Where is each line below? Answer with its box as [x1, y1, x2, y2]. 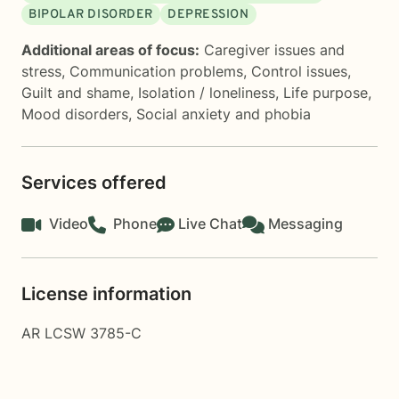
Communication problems [69, 62, 243, 80]
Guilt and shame [21, 84, 130, 102]
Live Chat [178, 215, 242, 232]
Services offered [21, 172, 167, 193]
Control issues [251, 62, 347, 80]
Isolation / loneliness [138, 84, 275, 102]
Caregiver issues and [204, 41, 345, 59]
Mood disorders [21, 105, 128, 123]
